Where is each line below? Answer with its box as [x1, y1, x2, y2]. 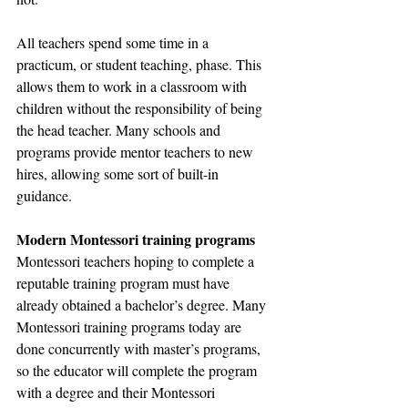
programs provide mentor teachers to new [16, 142, 257, 162]
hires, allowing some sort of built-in [16, 164, 222, 184]
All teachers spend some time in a [16, 33, 212, 53]
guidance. [16, 186, 72, 206]
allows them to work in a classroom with [16, 76, 250, 97]
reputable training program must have [16, 273, 233, 293]
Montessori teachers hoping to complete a [16, 251, 258, 271]
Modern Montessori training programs [16, 229, 255, 250]
